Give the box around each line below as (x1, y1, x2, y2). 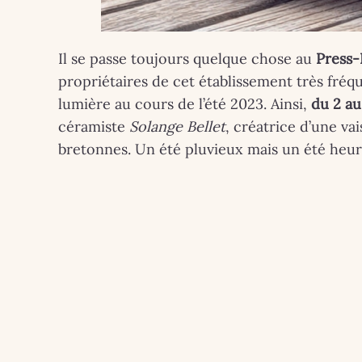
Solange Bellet (129, 116, 225, 136)
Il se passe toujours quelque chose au (58, 48, 316, 68)
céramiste (58, 116, 129, 136)
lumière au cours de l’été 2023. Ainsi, (58, 94, 311, 113)
